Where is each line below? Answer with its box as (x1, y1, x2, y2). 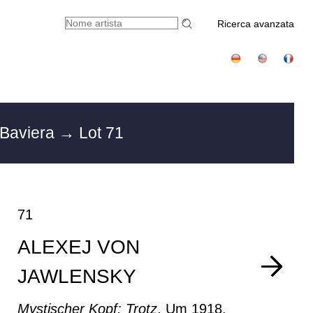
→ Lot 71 (58, 124, 124, 142)
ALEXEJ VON (17, 236, 140, 258)
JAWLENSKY (17, 265, 137, 287)
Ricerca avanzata (217, 18, 295, 29)
